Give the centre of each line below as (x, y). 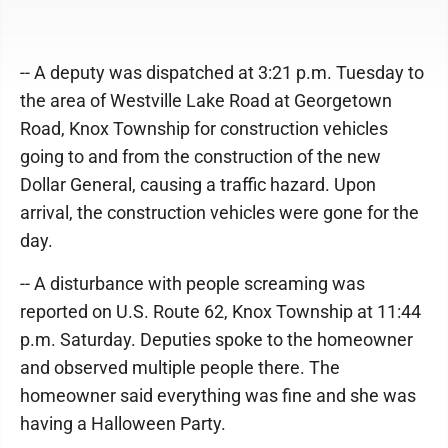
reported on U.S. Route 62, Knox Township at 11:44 (220, 311)
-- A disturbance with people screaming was (192, 283)
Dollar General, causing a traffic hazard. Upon (198, 184)
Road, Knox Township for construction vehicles (204, 128)
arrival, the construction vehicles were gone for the (219, 212)
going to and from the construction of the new (200, 156)
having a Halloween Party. (123, 423)
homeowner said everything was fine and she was (218, 395)
